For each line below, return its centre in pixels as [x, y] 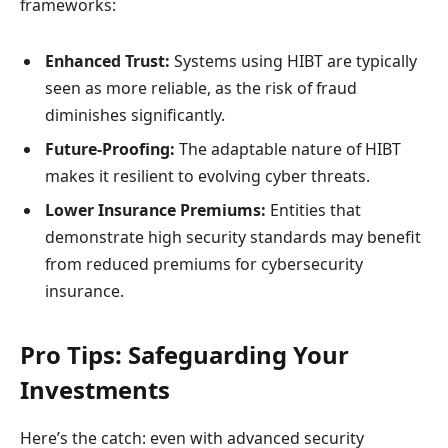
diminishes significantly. [135, 114]
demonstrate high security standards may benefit [233, 236]
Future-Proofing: [110, 148]
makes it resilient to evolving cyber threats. [207, 175]
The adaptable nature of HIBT [288, 148]
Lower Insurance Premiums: [155, 209]
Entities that [313, 209]
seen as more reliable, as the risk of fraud [201, 87]
